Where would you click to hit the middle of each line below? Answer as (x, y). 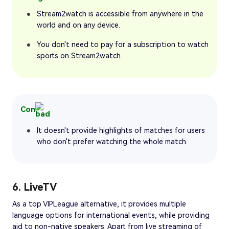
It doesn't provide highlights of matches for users (121, 131)
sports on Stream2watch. (79, 56)
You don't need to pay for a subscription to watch (123, 45)
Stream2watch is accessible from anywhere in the (120, 14)
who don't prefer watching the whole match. (112, 142)
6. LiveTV (35, 187)
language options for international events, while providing (111, 215)
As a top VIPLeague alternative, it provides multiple (99, 204)
